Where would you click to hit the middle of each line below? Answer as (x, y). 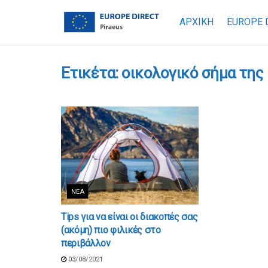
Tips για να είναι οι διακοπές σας (130, 217)
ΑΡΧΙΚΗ (196, 22)
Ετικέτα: (92, 73)
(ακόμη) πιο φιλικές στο (111, 230)
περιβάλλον (86, 243)
